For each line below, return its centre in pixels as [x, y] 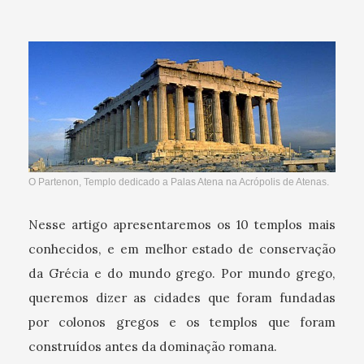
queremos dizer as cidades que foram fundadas [182, 298]
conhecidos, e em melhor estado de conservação [182, 249]
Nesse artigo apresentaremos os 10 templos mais [182, 225]
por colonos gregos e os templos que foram [182, 323]
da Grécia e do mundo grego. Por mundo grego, [182, 274]
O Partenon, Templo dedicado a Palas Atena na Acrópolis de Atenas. [179, 182]
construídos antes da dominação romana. [153, 347]
